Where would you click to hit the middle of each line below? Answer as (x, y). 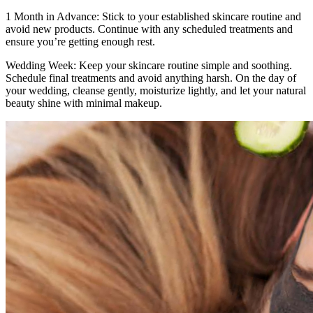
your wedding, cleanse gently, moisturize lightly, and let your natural (156, 90)
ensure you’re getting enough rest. (80, 41)
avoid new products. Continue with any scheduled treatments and (149, 29)
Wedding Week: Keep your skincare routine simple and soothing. (149, 65)
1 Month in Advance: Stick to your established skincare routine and (153, 16)
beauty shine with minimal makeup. (84, 103)
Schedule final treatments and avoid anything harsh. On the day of (151, 78)
